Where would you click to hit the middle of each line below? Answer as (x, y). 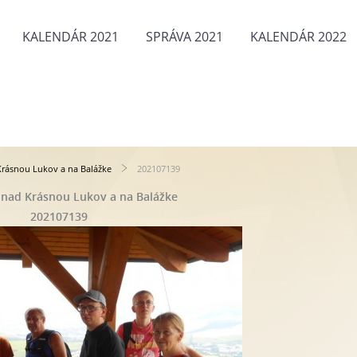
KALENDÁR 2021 (71, 37)
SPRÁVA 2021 (184, 37)
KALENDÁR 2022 (298, 37)
